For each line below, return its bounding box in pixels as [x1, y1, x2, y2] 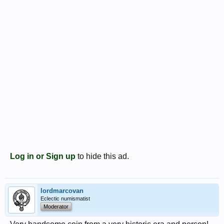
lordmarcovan [40, 186, 83, 194]
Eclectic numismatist [40, 195, 90, 201]
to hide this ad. [75, 151, 129, 160]
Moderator [43, 203, 68, 209]
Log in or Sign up [10, 151, 75, 160]
